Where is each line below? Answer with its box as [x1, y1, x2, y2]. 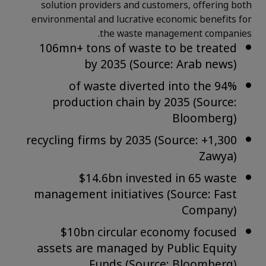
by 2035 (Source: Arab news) [84, 53, 237, 77]
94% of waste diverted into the [69, 75, 211, 99]
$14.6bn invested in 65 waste [79, 167, 237, 191]
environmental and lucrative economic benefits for [31, 9, 252, 30]
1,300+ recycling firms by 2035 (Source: [26, 129, 198, 153]
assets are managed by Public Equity [37, 237, 237, 261]
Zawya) [199, 145, 237, 169]
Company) [182, 199, 237, 223]
